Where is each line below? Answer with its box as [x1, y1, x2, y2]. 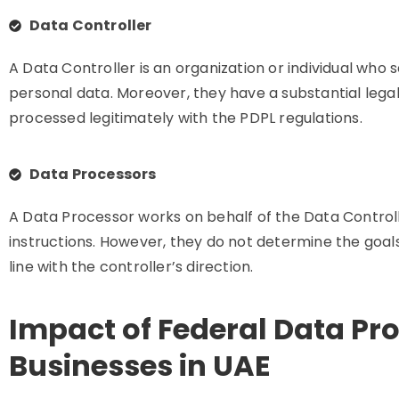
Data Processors [28, 164, 157, 184]
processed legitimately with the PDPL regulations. [9, 108, 362, 128]
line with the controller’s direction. [9, 256, 254, 277]
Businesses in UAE [9, 346, 271, 386]
